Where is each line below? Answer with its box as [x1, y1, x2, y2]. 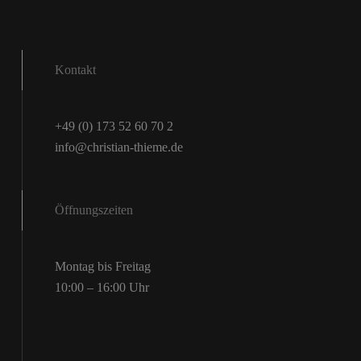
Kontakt [54, 62, 96, 77]
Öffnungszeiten [54, 202, 133, 217]
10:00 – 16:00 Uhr [54, 280, 149, 294]
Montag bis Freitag [54, 259, 151, 273]
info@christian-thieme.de [54, 139, 183, 154]
